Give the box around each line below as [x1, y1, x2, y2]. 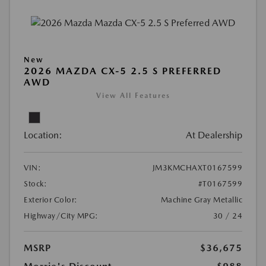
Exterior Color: [24, 195, 78, 204]
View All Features [96, 91, 170, 100]
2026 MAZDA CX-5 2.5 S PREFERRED [24, 65, 221, 77]
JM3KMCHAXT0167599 [152, 163, 242, 172]
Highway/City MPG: [24, 211, 99, 220]
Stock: [24, 179, 47, 188]
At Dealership [186, 129, 242, 141]
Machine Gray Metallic [160, 195, 242, 204]
